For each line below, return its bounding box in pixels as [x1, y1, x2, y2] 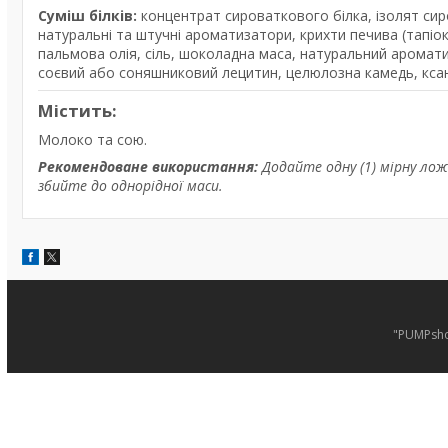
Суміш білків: [38, 6, 137, 25]
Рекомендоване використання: [38, 157, 262, 176]
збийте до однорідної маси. [38, 176, 223, 195]
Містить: [38, 99, 117, 122]
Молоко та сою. [38, 130, 147, 149]
